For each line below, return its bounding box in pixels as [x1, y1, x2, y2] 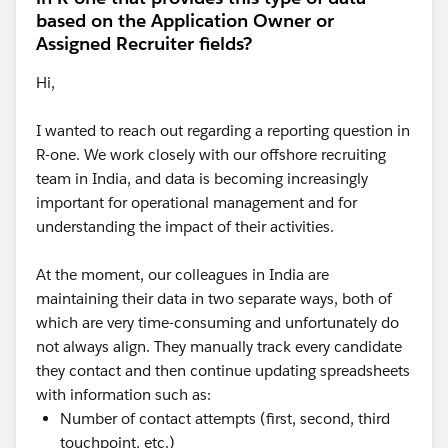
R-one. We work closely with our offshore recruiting [36, 145, 386, 165]
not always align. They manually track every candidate [36, 337, 402, 357]
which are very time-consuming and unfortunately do [36, 313, 399, 333]
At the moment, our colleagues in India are [36, 265, 329, 285]
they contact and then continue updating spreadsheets [36, 361, 410, 381]
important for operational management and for [36, 193, 357, 213]
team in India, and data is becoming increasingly [36, 169, 368, 189]
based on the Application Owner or [36, 9, 334, 33]
